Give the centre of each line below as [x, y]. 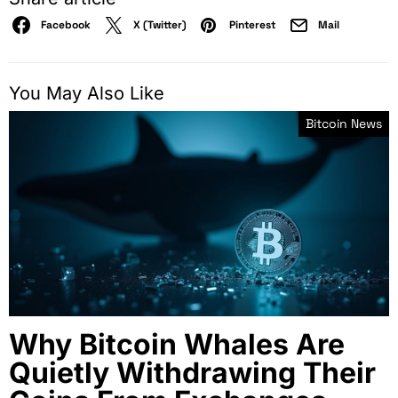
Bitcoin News [344, 123]
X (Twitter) [160, 24]
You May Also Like [87, 93]
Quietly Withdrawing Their [192, 372]
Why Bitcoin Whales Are [177, 344]
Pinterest [252, 24]
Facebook [66, 24]
